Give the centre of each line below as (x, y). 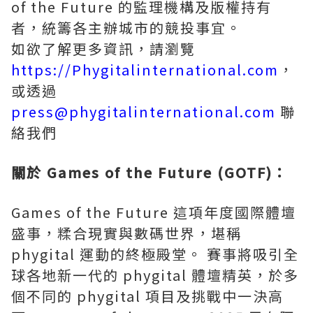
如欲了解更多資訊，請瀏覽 (103, 49)
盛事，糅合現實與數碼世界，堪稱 (126, 233)
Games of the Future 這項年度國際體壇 (154, 212)
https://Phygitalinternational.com (145, 70)
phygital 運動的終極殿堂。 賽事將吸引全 (155, 254)
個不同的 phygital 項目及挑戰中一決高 (147, 296)
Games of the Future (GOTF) (157, 173)
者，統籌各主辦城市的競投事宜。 (129, 28)
